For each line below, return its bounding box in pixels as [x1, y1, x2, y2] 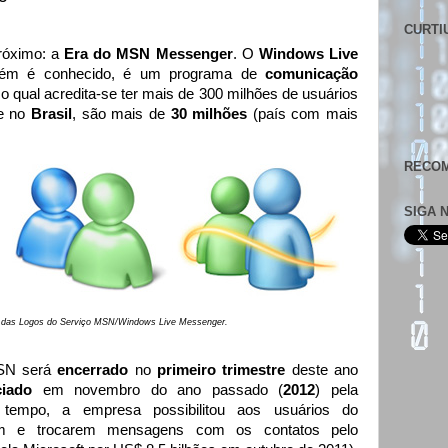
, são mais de [72, 106, 171, 122]
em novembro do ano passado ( [42, 382, 284, 399]
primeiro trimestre [157, 362, 286, 379]
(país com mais [247, 106, 359, 122]
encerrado [57, 362, 129, 379]
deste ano [285, 362, 359, 379]
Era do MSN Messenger [64, 46, 233, 62]
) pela [315, 382, 359, 399]
